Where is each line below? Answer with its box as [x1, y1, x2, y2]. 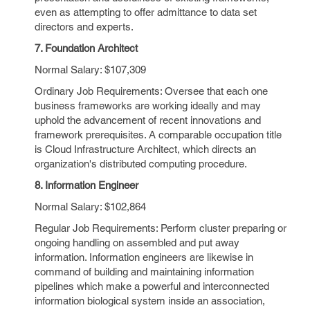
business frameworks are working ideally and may [35, 100, 261, 111]
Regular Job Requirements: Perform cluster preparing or [35, 222, 286, 234]
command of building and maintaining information [35, 266, 254, 277]
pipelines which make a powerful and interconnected [35, 280, 269, 292]
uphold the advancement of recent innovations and [35, 114, 261, 126]
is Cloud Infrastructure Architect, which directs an [35, 143, 256, 155]
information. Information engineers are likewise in [35, 251, 253, 263]
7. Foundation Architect [35, 42, 138, 54]
